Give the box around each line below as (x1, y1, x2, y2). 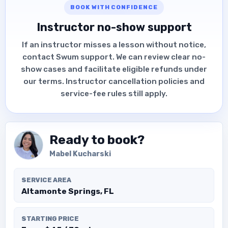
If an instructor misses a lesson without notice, (22, 40, 206, 49)
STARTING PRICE (21, 215, 79, 223)
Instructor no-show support (36, 20, 192, 34)
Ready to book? (49, 132, 145, 148)
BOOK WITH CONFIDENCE (70, 4, 158, 11)
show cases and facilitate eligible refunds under (21, 64, 207, 74)
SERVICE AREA (21, 176, 71, 184)
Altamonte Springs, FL (21, 186, 114, 196)
